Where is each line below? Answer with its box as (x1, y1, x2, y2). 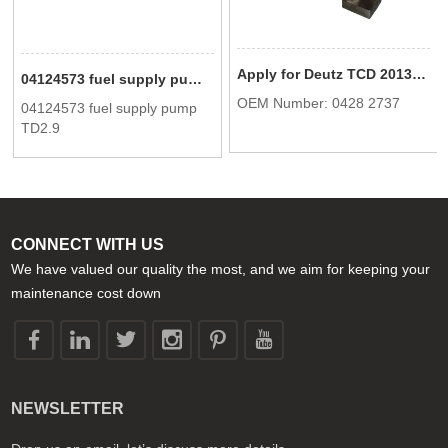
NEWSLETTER (11, 400, 125, 418)
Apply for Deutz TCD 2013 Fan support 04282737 (412, 65, 427, 82)
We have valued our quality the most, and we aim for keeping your (11, 261, 431, 278)
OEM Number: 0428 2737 (237, 94, 401, 111)
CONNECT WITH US (11, 236, 165, 254)
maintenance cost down (11, 285, 162, 302)
